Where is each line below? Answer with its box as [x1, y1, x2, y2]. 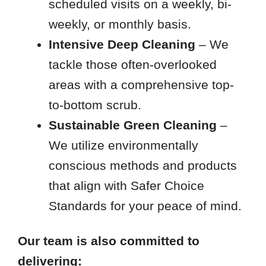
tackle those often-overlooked [48, 58, 217, 72]
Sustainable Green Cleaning [48, 118, 217, 132]
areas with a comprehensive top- [48, 78, 234, 92]
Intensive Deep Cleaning [48, 37, 195, 52]
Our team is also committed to [17, 233, 199, 248]
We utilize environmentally [48, 138, 198, 153]
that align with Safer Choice [48, 179, 204, 193]
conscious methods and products [48, 159, 237, 173]
